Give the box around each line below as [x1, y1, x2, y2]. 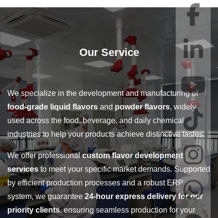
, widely [170, 102, 196, 111]
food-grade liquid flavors [7, 102, 98, 111]
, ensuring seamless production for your [60, 205, 195, 214]
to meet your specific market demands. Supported [38, 164, 210, 173]
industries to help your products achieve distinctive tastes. [7, 129, 205, 138]
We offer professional [7, 151, 82, 160]
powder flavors [115, 102, 170, 111]
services [7, 164, 38, 173]
